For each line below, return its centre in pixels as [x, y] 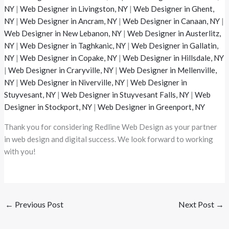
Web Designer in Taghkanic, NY [73, 46]
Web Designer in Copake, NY [69, 58]
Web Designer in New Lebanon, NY [63, 33]
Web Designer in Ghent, [174, 9]
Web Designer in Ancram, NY [69, 21]
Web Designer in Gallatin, [175, 46]
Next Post [197, 204]
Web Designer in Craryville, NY [61, 70]
